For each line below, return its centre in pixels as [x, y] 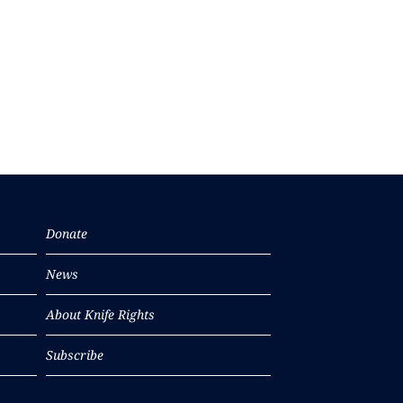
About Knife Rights [100, 314]
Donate [66, 233]
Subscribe [74, 355]
